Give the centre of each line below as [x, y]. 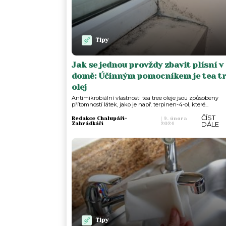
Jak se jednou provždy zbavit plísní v [148, 65]
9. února [174, 118]
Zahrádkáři [88, 123]
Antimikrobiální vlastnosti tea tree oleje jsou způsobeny [145, 98]
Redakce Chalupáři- [99, 118]
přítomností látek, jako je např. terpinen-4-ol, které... [140, 104]
